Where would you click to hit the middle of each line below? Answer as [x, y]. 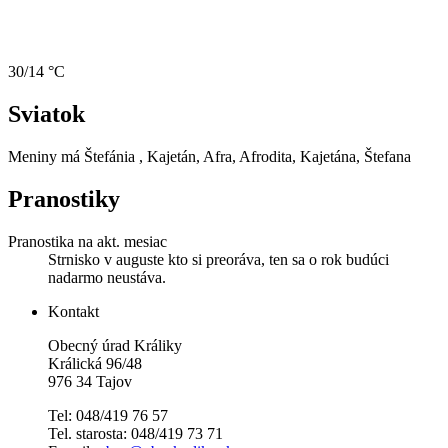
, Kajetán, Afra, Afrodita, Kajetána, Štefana [275, 156]
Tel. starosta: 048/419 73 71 [135, 433]
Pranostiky [64, 198]
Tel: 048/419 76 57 [108, 415]
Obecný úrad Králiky [115, 345]
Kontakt [73, 311]
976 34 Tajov [90, 381]
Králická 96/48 [95, 363]
